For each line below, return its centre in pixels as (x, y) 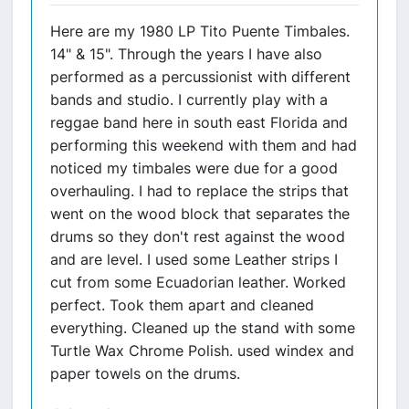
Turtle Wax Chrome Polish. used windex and (202, 351)
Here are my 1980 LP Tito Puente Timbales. (200, 31)
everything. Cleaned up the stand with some (203, 328)
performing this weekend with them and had (204, 145)
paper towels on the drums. (145, 373)
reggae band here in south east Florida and (199, 122)
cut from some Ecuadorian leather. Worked (198, 282)
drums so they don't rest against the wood (198, 236)
